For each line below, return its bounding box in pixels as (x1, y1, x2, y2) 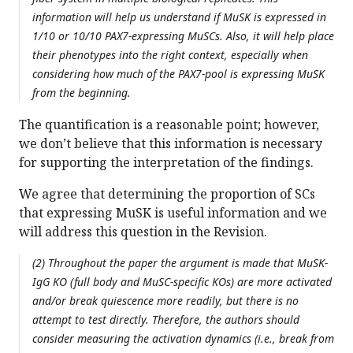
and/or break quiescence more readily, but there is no (32, 293, 299, 309)
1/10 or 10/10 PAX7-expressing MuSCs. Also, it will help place (32, 28, 334, 44)
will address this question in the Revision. (19, 223, 267, 241)
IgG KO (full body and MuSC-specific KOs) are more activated (32, 274, 332, 290)
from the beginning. (32, 85, 131, 101)
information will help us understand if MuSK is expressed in (32, 9, 326, 25)
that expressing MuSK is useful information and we (19, 204, 327, 222)
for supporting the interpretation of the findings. (19, 154, 314, 172)
